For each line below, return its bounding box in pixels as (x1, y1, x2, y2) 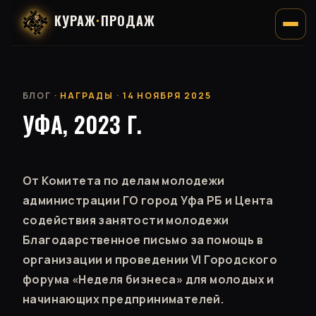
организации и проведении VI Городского (23, 252, 278, 267)
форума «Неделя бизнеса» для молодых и (23, 272, 274, 287)
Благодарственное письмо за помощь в (23, 232, 263, 248)
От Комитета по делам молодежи (23, 173, 225, 188)
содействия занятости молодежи (23, 212, 229, 228)
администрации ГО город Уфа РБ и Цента (23, 193, 274, 208)
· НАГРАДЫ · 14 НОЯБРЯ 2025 (51, 90, 212, 102)
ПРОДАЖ (100, 11, 155, 30)
